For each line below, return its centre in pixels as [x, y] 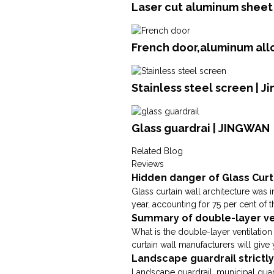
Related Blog [157, 151]
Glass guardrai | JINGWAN [201, 128]
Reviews [148, 164]
